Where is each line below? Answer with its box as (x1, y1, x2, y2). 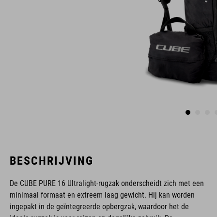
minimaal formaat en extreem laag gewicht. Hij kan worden (10, 190, 195, 200)
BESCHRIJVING (10, 154, 93, 168)
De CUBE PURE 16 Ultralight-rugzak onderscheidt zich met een (10, 179, 204, 188)
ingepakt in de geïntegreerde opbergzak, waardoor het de (10, 202, 189, 211)
